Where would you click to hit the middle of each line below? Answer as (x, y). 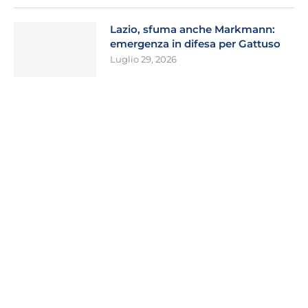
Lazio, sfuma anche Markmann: (192, 30)
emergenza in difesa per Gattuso (195, 44)
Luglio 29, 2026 (143, 59)
